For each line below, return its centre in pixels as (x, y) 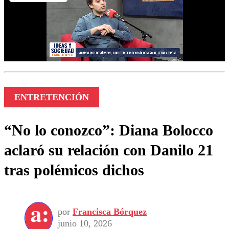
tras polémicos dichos (74, 170)
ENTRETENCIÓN (51, 97)
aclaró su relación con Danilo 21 (109, 150)
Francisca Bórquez (110, 212)
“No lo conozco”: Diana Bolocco (109, 130)
